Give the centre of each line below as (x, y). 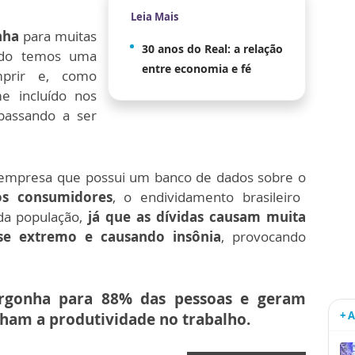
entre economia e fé (197, 68)
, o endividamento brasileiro (206, 197)
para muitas (58, 36)
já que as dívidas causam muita (197, 216)
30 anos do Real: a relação (212, 48)
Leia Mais (155, 16)
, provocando (263, 236)
